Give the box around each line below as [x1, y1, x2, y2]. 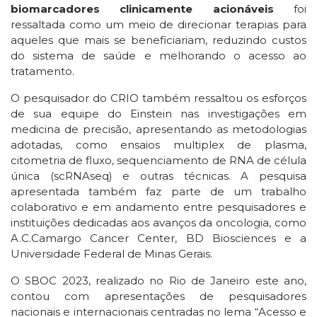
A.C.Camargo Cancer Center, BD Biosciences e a [11, 231, 306, 245]
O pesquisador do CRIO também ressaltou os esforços [11, 91, 306, 105]
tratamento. [11, 64, 74, 78]
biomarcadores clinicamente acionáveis [11, 2, 274, 16]
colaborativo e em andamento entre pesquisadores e [11, 200, 306, 214]
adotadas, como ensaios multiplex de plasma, [11, 138, 306, 151]
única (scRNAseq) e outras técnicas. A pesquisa [11, 169, 306, 183]
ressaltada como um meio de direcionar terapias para [11, 18, 306, 31]
